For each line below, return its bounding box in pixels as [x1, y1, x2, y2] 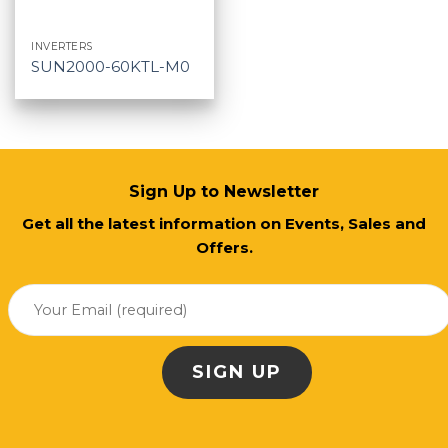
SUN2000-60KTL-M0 [31, 56, 191, 76]
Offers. [195, 237, 253, 257]
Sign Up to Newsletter [129, 181, 319, 201]
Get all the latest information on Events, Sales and [22, 213, 426, 233]
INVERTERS [31, 40, 93, 54]
